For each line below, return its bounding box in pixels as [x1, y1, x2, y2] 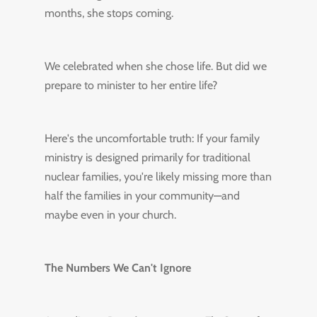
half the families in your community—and [44, 189, 240, 202]
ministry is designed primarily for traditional [44, 151, 250, 164]
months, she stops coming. [44, 6, 173, 20]
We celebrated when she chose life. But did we [44, 59, 267, 73]
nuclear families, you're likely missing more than [44, 170, 272, 183]
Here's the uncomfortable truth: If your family [44, 132, 260, 145]
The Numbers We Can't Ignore [44, 261, 191, 275]
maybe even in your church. [44, 208, 176, 221]
